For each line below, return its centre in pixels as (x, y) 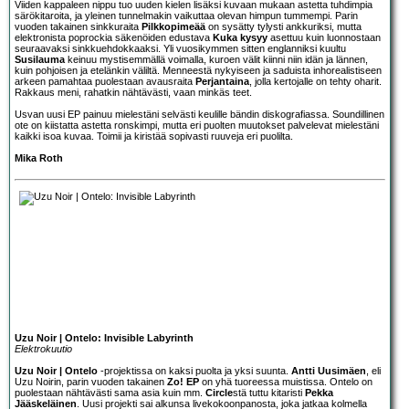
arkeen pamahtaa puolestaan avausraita (105, 81)
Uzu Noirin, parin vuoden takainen (91, 381)
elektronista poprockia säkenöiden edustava (114, 37)
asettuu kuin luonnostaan (324, 37)
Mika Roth (39, 157)
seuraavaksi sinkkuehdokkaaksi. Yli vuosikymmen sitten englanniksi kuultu (180, 48)
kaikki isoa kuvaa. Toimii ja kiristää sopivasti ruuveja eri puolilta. (154, 136)
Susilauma (40, 59)
